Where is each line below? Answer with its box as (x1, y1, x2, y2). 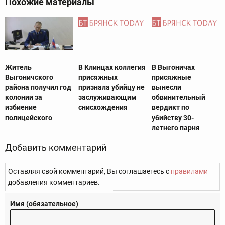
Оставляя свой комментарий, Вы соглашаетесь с (8, 167, 171, 176)
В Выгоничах (151, 63, 195, 72)
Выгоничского (5, 73, 53, 82)
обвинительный (151, 93, 205, 102)
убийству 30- (151, 114, 194, 122)
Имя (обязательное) (10, 200, 78, 208)
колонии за (5, 93, 42, 102)
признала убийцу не (78, 83, 145, 92)
